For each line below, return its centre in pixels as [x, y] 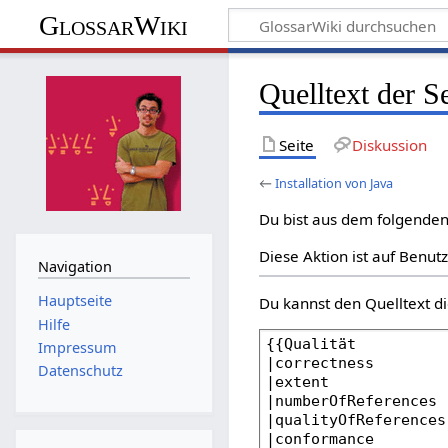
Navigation [74, 266]
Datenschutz [80, 371]
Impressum [77, 347]
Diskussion [389, 144]
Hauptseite [74, 301]
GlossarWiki [114, 25]
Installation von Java [334, 182]
